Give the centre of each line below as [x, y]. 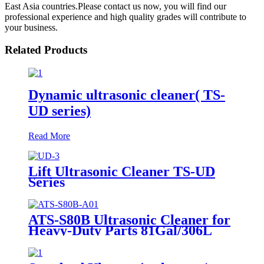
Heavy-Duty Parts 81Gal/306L [120, 230]
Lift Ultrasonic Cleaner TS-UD [122, 171]
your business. [31, 27]
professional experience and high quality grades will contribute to [126, 16]
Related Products [46, 50]
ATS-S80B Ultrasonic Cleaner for [129, 220]
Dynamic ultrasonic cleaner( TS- [127, 95]
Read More [49, 136]
